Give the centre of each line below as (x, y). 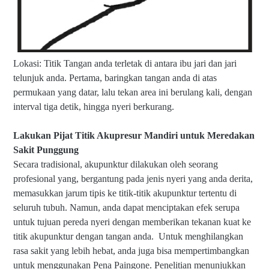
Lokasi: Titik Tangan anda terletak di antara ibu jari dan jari (125, 63)
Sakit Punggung (46, 150)
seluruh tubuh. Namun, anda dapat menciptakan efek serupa (126, 207)
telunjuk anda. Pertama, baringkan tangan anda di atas (115, 77)
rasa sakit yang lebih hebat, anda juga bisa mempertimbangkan (131, 250)
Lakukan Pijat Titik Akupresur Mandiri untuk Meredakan (134, 135)
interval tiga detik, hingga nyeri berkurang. (94, 106)
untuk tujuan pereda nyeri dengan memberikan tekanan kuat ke (132, 222)
